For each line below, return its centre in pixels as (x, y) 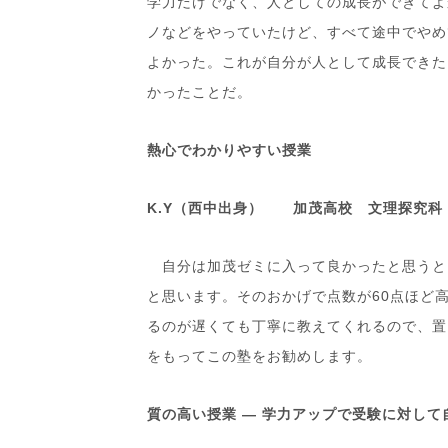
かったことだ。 (199, 92)
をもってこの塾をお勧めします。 (259, 356)
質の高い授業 (194, 414)
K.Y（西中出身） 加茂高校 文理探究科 (295, 208)
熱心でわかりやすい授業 (229, 150)
